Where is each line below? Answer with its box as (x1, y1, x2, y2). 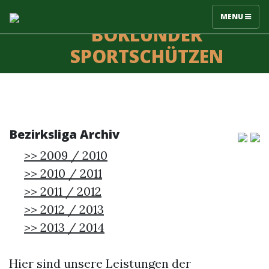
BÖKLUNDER (91, 22, 202, 47)
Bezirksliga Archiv (9, 126, 119, 142)
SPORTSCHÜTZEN (70, 44, 223, 68)
